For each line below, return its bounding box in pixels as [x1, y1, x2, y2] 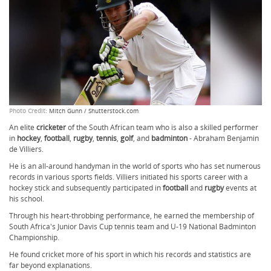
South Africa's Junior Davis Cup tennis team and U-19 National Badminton [9, 221, 256, 232]
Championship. [9, 232, 59, 243]
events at [226, 183, 256, 193]
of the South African [68, 122, 134, 132]
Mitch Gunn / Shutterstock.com [47, 106, 139, 115]
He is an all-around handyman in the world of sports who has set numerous [9, 161, 261, 171]
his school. [9, 194, 44, 204]
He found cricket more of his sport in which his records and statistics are [9, 249, 251, 260]
